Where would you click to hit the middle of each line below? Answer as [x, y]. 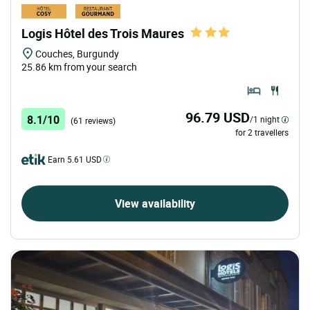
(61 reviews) [93, 120]
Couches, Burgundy [77, 53]
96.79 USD [218, 117]
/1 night [265, 119]
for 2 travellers [262, 132]
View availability [155, 203]
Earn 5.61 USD [75, 159]
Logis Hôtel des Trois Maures [103, 33]
